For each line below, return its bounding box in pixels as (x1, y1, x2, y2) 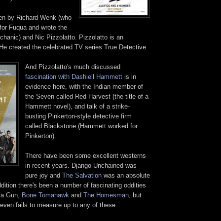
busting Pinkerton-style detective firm (25, 112, 132, 120)
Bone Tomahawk (22, 191, 69, 199)
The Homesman (83, 191, 129, 199)
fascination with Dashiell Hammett (25, 73, 122, 81)
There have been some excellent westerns (25, 152, 146, 160)
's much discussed (67, 63, 120, 71)
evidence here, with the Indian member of (25, 83, 143, 91)
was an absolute (102, 172, 150, 180)
